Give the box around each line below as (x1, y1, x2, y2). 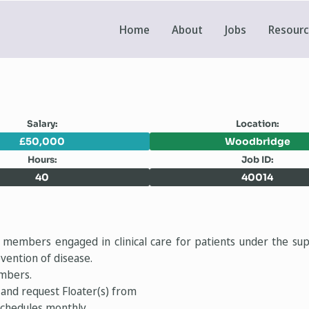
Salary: (26, 117, 58, 130)
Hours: (27, 153, 57, 166)
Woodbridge (224, 135, 290, 148)
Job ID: (241, 153, 274, 166)
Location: (235, 117, 279, 130)
